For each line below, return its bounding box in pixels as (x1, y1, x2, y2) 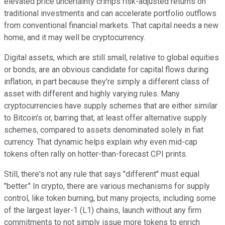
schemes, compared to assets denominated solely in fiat (4, 125, 203, 135)
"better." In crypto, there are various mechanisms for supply (4, 181, 210, 191)
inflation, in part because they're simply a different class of (4, 76, 209, 86)
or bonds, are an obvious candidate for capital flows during (4, 64, 208, 74)
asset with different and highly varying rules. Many (4, 88, 180, 98)
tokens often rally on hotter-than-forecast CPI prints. (4, 149, 187, 159)
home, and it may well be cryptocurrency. (4, 32, 145, 42)
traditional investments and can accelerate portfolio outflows (4, 8, 216, 18)
